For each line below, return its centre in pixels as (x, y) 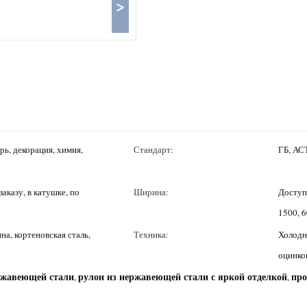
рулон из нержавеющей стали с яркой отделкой (183, 277)
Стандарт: (153, 149)
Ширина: (151, 192)
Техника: (151, 234)
